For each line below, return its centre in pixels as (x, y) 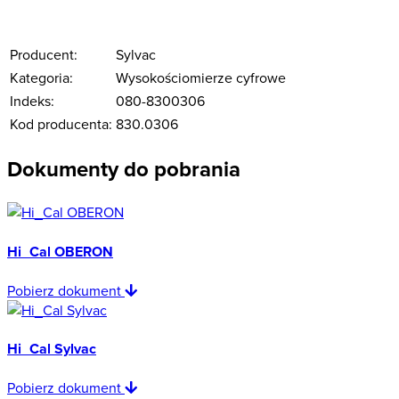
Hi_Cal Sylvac (52, 349)
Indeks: (32, 100)
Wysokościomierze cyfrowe (201, 77)
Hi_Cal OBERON (60, 251)
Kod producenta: (61, 123)
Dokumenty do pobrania (124, 169)
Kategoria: (41, 77)
